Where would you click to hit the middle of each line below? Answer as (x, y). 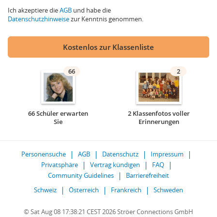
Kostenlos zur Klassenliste (108, 47)
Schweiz (45, 190)
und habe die (91, 10)
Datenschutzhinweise (39, 19)
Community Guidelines (81, 175)
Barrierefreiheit (147, 175)
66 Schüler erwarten (58, 113)
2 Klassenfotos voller (159, 113)
